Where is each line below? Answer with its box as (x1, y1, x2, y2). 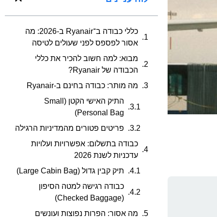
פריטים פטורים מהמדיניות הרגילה (15, 124, 124, 133)
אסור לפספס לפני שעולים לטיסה (32, 39, 138, 47)
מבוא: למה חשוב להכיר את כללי (35, 54, 138, 63)
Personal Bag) (77, 108, 124, 117)
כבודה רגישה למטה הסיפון (39, 182, 124, 191)
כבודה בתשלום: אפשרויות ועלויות (31, 139, 138, 148)
